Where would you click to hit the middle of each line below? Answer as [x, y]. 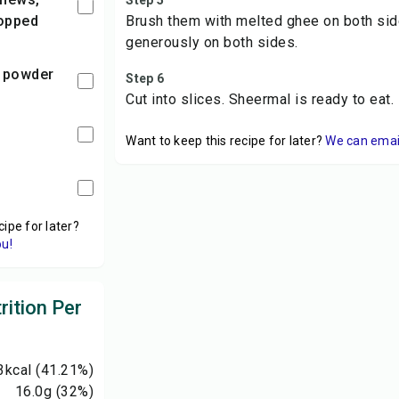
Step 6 [145, 78]
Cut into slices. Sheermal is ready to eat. [260, 99]
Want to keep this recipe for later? [224, 141]
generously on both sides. [212, 42]
